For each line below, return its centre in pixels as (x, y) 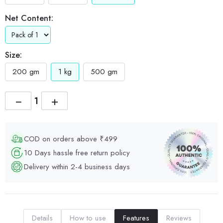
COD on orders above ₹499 (71, 139)
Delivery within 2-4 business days (77, 167)
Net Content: (29, 18)
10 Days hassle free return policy (77, 153)
